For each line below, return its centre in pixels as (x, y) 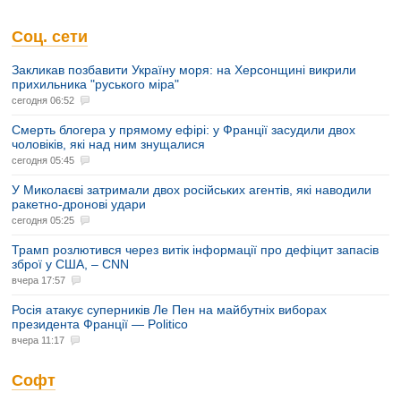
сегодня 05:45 (43, 160)
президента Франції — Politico (100, 324)
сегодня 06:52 (43, 100)
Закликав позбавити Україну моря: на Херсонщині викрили (184, 69)
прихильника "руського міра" (95, 84)
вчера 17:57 (38, 280)
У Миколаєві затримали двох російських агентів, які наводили (192, 189)
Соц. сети (50, 36)
